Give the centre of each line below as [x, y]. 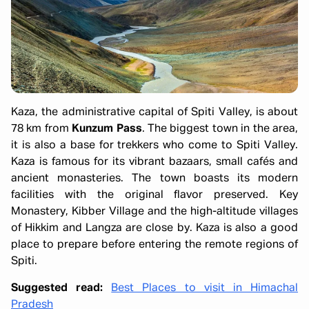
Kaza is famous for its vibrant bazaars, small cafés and [154, 162]
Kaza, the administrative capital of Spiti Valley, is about [154, 112]
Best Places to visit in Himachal [205, 288]
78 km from [42, 129]
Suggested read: [61, 288]
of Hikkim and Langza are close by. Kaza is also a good [154, 228]
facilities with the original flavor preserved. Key [154, 195]
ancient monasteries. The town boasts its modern [154, 178]
